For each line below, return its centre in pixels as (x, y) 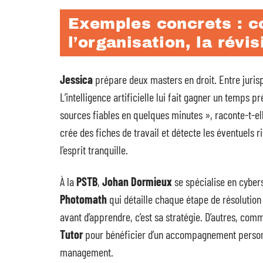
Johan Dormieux (137, 181)
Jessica (76, 79)
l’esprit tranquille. (94, 150)
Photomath (83, 199)
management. (87, 252)
